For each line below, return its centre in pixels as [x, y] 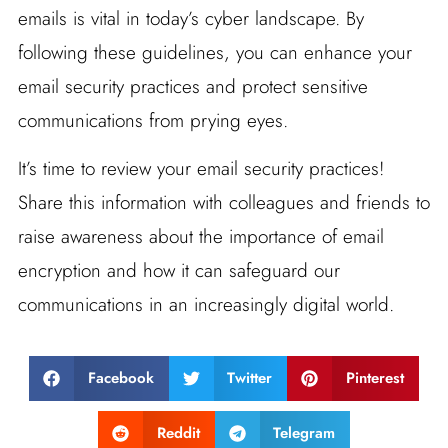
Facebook [120, 378]
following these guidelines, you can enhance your [214, 52]
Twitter [250, 378]
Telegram [304, 433]
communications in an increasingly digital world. [205, 304]
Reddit [178, 433]
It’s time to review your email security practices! [200, 168]
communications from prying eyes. [152, 120]
